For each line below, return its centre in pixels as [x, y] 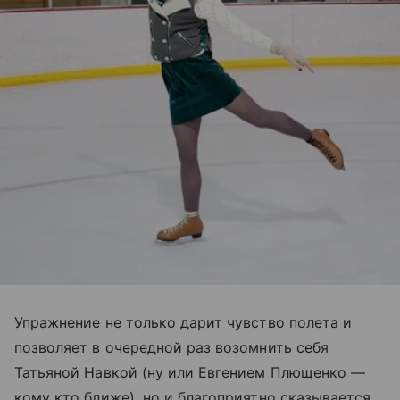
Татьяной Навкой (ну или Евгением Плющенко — [190, 372]
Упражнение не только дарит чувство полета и [183, 322]
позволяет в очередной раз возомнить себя [171, 347]
